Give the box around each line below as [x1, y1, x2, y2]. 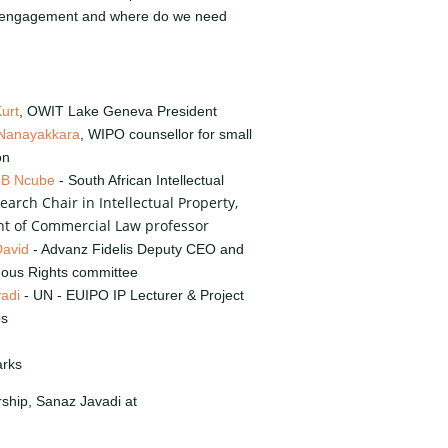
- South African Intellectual [55, 172, 224, 189]
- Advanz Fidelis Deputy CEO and [29, 241, 244, 258]
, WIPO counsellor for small [80, 126, 252, 143]
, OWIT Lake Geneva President [19, 103, 217, 120]
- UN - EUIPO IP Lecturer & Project [20, 287, 244, 304]
